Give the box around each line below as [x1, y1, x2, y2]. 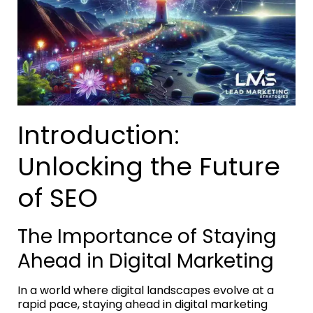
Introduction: [17, 117, 180, 153]
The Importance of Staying [17, 222, 277, 250]
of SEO [17, 180, 98, 216]
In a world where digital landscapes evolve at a [17, 282, 274, 298]
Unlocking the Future [17, 148, 280, 184]
